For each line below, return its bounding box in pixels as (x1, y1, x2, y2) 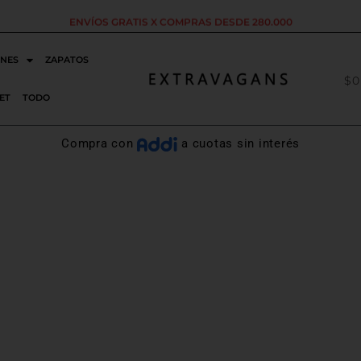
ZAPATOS (45, 54, 89, 65)
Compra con (61, 136, 138, 151)
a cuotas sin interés (177, 136, 300, 151)
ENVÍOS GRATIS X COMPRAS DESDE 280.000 (68, 12, 293, 25)
